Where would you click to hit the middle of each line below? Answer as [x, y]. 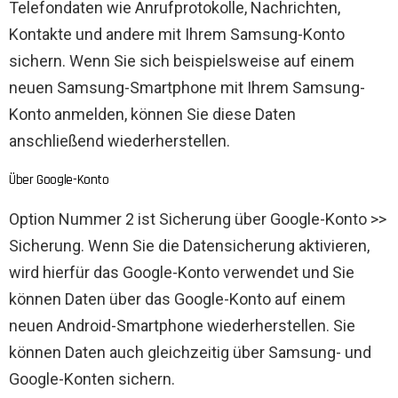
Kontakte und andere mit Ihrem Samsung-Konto [177, 35]
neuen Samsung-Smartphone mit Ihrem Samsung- [187, 88]
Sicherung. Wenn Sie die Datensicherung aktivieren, [189, 246]
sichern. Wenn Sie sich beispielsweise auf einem [182, 61]
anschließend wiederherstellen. [119, 141]
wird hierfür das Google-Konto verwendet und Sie [182, 273]
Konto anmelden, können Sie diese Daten [152, 115]
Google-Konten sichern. [92, 379]
